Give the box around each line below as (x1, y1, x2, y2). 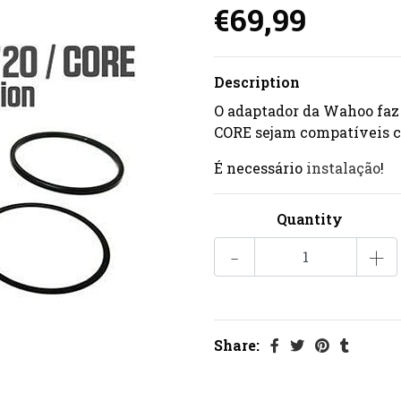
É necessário (214, 158, 306, 177)
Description (214, 72, 300, 91)
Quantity (276, 209, 343, 228)
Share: (214, 335, 260, 354)
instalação (306, 158, 380, 177)
